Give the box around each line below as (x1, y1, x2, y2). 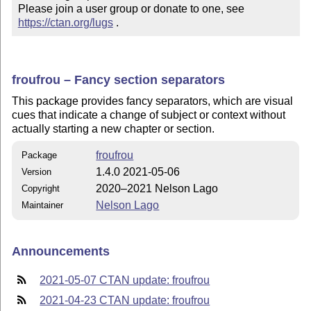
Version (22, 166, 52, 177)
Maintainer (22, 199, 64, 210)
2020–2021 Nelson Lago (96, 182, 219, 194)
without (247, 109, 286, 121)
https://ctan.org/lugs (17, 17, 113, 29)
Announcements (12, 244, 110, 259)
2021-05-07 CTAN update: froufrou (40, 274, 210, 286)
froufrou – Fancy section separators (12, 72, 226, 87)
